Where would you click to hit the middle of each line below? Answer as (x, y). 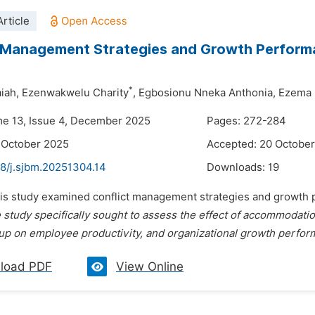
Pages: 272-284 (246, 121)
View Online (150, 266)
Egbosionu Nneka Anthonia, (207, 93)
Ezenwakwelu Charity (75, 93)
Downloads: (237, 167)
